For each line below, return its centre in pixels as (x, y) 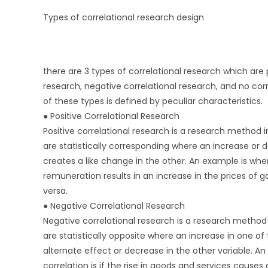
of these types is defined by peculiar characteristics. (153, 101)
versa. (55, 191)
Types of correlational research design (124, 17)
